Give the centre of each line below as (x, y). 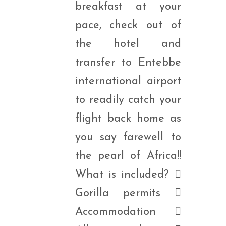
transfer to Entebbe (128, 63)
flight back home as (128, 119)
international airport (128, 81)
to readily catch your (128, 100)
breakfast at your (128, 7)
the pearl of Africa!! (128, 156)
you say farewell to (128, 137)
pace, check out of (128, 25)
